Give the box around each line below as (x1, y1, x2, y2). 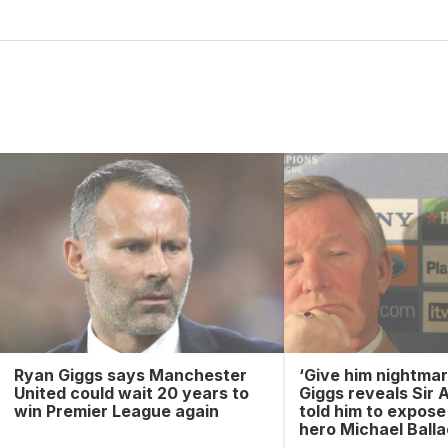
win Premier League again (13, 401, 219, 421)
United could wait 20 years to (13, 383, 249, 403)
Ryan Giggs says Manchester (13, 365, 247, 385)
